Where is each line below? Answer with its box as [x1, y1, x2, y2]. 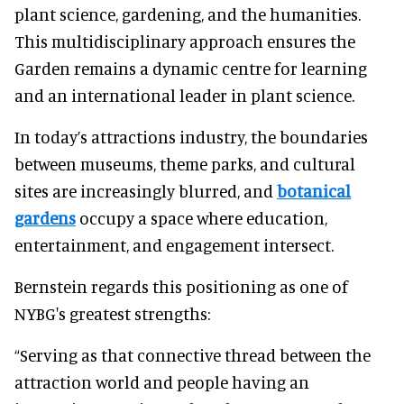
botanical [277, 180, 351, 202]
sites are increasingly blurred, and [14, 180, 277, 202]
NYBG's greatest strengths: [14, 303, 210, 325]
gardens [14, 207, 76, 229]
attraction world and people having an [14, 372, 309, 393]
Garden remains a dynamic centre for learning [14, 58, 367, 79]
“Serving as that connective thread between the [14, 344, 371, 366]
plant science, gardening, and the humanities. [14, 4, 361, 25]
